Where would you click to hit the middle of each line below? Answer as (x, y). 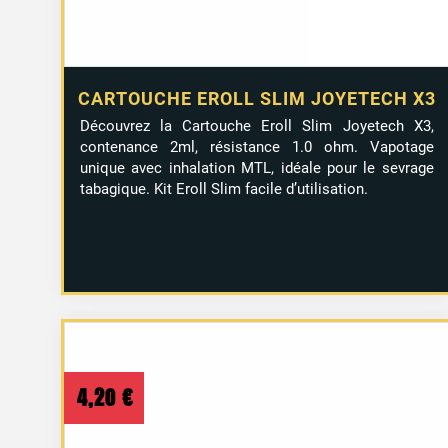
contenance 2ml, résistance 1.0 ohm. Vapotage (256, 147)
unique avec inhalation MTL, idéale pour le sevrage (256, 168)
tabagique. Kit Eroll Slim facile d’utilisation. (223, 189)
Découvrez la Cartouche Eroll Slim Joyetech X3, (256, 126)
